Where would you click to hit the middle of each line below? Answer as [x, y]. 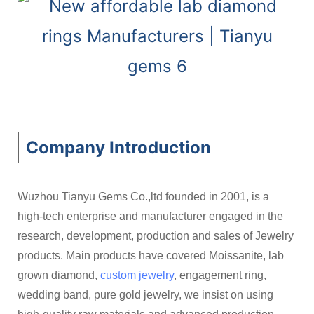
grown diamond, [59, 275]
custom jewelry [137, 275]
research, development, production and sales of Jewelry [156, 235]
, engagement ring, [220, 275]
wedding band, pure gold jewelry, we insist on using [145, 294]
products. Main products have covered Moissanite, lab [151, 255]
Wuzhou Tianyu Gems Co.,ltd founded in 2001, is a [143, 196]
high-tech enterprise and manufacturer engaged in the [150, 216]
